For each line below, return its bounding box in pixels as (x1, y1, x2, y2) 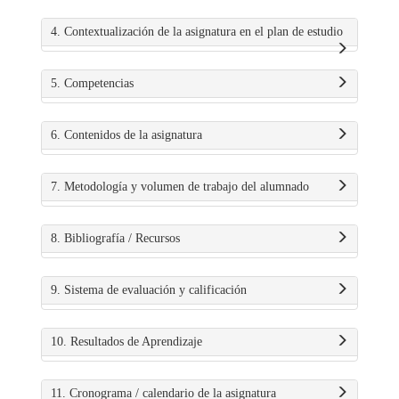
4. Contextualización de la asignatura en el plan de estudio (51, 25, 343, 38)
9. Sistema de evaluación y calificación (51, 283, 247, 297)
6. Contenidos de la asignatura (51, 128, 202, 142)
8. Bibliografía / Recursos (51, 232, 180, 245)
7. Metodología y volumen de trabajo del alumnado (51, 180, 309, 193)
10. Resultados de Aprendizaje (51, 335, 202, 348)
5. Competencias (51, 77, 134, 90)
